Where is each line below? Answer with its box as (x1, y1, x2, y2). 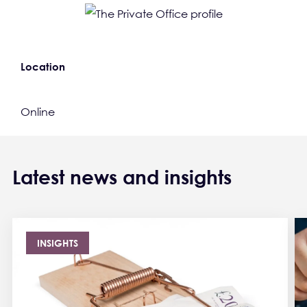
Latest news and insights (12, 165, 232, 188)
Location (21, 60, 65, 73)
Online (21, 105, 55, 119)
